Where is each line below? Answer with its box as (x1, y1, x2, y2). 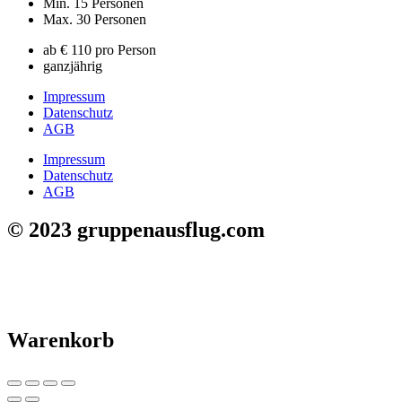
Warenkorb (7, 328, 114, 353)
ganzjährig (43, 58, 102, 74)
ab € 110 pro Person (43, 42, 156, 58)
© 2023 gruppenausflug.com (7, 218, 265, 242)
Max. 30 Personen (43, 12, 146, 28)
